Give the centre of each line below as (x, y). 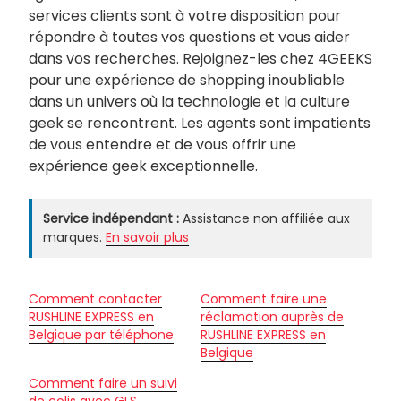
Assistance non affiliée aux (264, 218)
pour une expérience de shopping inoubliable (187, 80)
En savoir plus (147, 237)
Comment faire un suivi (103, 383)
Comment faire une (264, 299)
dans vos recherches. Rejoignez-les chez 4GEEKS (200, 58)
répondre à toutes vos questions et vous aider (189, 37)
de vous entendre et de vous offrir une (162, 144)
